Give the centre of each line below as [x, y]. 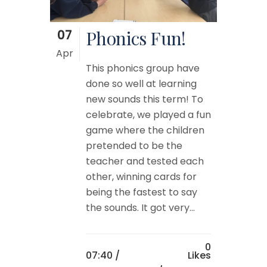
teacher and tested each [145, 161]
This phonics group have [143, 68]
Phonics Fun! [136, 38]
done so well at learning [141, 83]
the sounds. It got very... [140, 207]
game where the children [145, 130]
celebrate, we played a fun [148, 114]
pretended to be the [134, 145]
